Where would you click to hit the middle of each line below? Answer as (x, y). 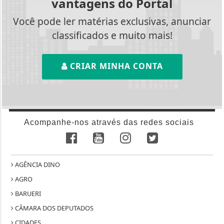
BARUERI (27, 194)
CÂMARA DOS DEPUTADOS (54, 208)
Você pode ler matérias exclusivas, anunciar (112, 21)
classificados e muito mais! (112, 35)
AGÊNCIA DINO (37, 165)
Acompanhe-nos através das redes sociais (109, 122)
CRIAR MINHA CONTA (115, 66)
